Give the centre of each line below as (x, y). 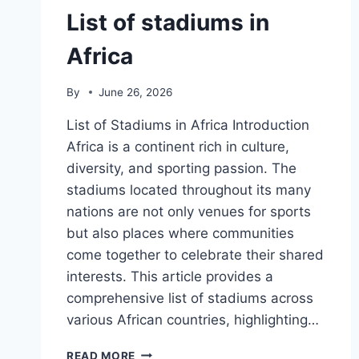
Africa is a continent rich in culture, (178, 146)
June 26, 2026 (136, 92)
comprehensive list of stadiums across (190, 298)
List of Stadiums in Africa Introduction (188, 125)
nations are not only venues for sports (189, 211)
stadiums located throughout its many (189, 190)
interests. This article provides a (170, 276)
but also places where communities (180, 233)
